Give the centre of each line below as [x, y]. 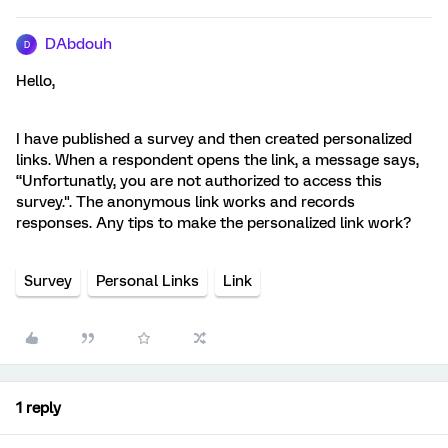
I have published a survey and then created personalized [214, 139]
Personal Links [147, 281]
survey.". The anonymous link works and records [185, 202]
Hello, [35, 81]
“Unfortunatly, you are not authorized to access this [199, 181]
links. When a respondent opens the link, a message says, [217, 160]
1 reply [38, 408]
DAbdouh [78, 44]
